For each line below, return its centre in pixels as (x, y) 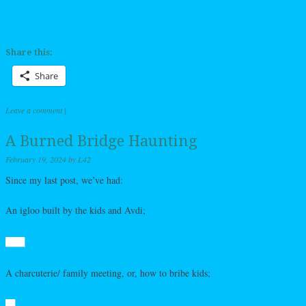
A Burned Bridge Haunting (101, 141)
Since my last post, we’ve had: (64, 180)
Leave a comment (34, 110)
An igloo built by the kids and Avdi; (75, 210)
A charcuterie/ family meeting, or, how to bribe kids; (108, 273)
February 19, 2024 (36, 159)
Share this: (29, 52)
